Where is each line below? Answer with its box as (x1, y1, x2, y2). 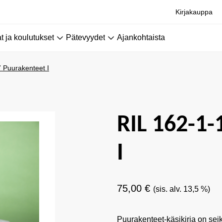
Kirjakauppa (175, 8, 213, 16)
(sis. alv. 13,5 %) (153, 185, 210, 193)
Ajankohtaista (117, 33, 165, 42)
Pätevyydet (66, 33, 105, 42)
